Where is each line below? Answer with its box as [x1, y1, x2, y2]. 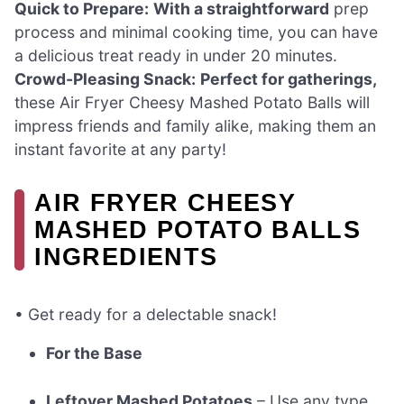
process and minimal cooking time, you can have [14, 23, 378, 42]
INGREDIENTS [34, 243, 218, 271]
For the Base [46, 344, 143, 363]
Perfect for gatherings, [200, 69, 377, 89]
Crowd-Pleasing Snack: [14, 69, 196, 89]
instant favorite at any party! [14, 140, 226, 160]
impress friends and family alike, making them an [14, 116, 376, 136]
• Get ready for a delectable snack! [14, 304, 277, 324]
